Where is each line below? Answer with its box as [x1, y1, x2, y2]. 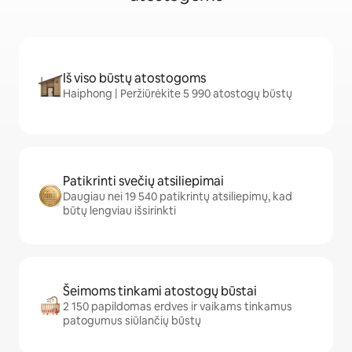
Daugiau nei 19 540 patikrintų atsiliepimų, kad [63, 189, 292, 204]
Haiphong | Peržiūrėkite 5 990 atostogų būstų [63, 86, 292, 101]
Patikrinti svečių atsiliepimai [63, 173, 224, 190]
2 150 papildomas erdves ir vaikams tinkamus [63, 299, 292, 314]
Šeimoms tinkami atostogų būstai [63, 283, 257, 300]
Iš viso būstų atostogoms [63, 70, 206, 87]
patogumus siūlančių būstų [63, 313, 201, 328]
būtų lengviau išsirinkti [63, 203, 176, 218]
